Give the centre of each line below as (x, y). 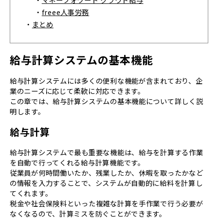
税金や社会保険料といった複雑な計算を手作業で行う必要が (107, 203)
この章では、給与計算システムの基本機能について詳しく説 (107, 101)
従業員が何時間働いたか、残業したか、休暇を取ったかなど (107, 173)
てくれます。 (31, 193)
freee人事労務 (65, 12)
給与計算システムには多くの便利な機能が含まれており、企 (106, 81)
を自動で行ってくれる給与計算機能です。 (77, 163)
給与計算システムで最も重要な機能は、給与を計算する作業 (107, 152)
